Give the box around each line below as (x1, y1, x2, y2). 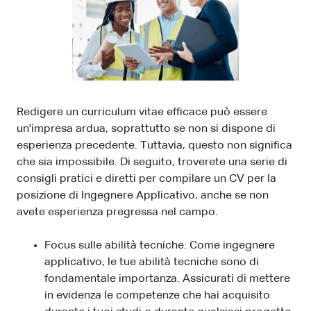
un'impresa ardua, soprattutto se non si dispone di (17, 123, 276, 135)
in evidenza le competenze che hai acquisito (44, 289, 270, 301)
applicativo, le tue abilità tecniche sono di (44, 256, 259, 268)
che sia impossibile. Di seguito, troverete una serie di (17, 156, 287, 168)
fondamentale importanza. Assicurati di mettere (44, 273, 290, 285)
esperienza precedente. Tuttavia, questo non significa (17, 140, 292, 151)
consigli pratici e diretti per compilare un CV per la (17, 173, 276, 185)
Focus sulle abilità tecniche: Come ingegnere (44, 239, 275, 251)
